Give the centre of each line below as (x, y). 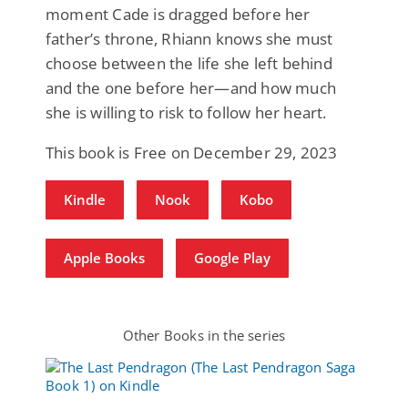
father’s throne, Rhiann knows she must (189, 38)
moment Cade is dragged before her (178, 14)
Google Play (233, 257)
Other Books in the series (204, 335)
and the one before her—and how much (191, 87)
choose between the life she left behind (189, 63)
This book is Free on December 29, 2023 (192, 152)
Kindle (85, 199)
